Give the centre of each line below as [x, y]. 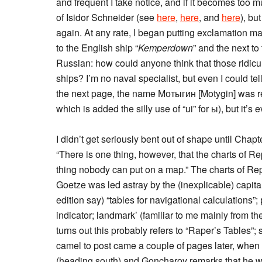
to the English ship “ [97, 48]
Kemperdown [166, 48]
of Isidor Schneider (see [106, 17]
